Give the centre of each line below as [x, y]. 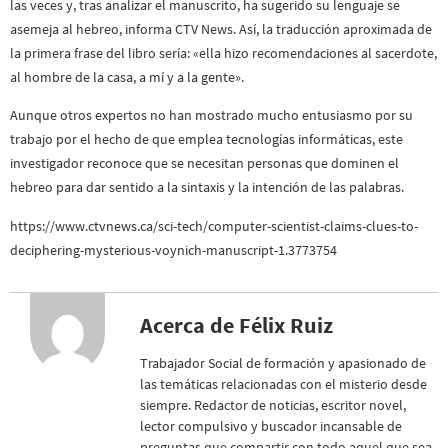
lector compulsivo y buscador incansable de [271, 426]
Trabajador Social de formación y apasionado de [283, 363]
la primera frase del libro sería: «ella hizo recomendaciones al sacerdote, [223, 52]
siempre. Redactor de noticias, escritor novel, [273, 405]
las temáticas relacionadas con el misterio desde [283, 384]
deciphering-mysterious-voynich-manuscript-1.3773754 [173, 249]
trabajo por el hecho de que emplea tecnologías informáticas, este [206, 139]
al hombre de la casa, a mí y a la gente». [127, 76]
